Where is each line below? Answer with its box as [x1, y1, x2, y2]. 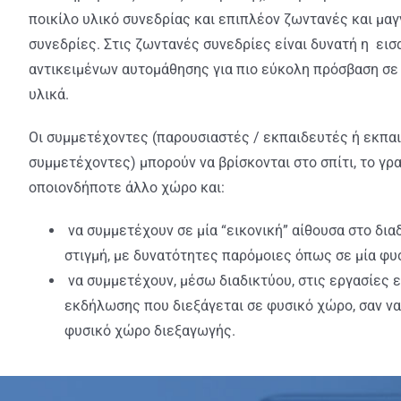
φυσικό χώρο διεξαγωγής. [64, 322, 235, 339]
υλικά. [28, 86, 69, 103]
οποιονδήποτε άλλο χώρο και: [28, 179, 225, 196]
